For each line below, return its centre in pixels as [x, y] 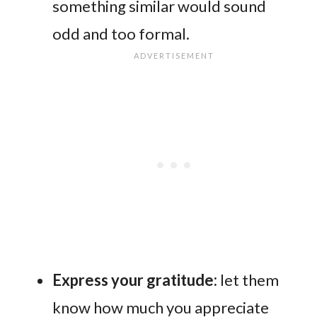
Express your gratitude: [135, 279]
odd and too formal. [121, 33]
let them [248, 279]
